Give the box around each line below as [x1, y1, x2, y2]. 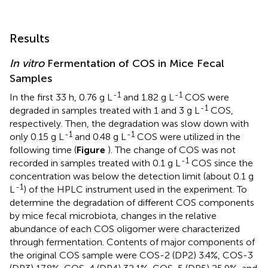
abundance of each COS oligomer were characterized [10, 223, 240, 235]
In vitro [10, 57, 44, 71]
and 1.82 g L [121, 92, 174, 103]
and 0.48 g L [72, 131, 126, 143]
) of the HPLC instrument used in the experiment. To [23, 184, 247, 196]
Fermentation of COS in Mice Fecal [44, 57, 224, 71]
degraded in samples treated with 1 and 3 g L [10, 105, 200, 117]
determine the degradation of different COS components [10, 197, 254, 209]
